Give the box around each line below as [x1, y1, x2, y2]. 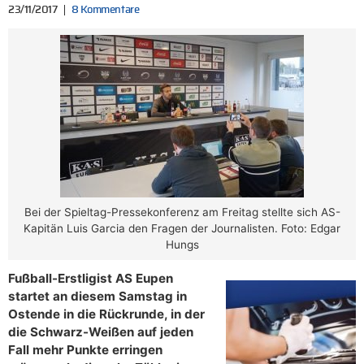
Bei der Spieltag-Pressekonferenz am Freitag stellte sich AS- [24, 206, 340, 219]
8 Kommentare [71, 5, 140, 16]
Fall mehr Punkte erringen [8, 342, 162, 358]
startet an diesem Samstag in [8, 288, 187, 305]
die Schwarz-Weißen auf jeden [8, 324, 193, 340]
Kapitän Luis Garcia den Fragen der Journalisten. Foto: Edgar [24, 222, 340, 236]
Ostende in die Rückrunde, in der [8, 306, 205, 323]
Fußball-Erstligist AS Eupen [8, 271, 173, 287]
